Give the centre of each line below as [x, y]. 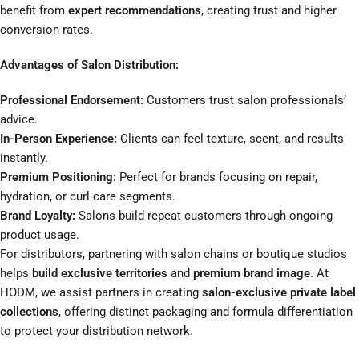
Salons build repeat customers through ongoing [204, 216]
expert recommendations [135, 11]
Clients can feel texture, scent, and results [230, 139]
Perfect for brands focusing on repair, [217, 177]
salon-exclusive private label [279, 293]
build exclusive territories [100, 274]
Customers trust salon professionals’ [245, 101]
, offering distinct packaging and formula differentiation [206, 312]
